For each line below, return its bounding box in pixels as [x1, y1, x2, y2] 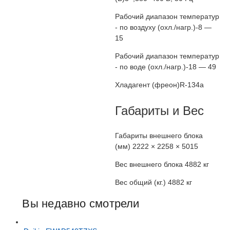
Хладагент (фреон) [115, 81, 180, 89]
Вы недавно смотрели [22, 197, 140, 210]
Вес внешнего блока [115, 160, 183, 169]
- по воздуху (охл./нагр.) [115, 23, 196, 32]
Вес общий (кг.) [115, 178, 166, 187]
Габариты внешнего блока [115, 131, 203, 140]
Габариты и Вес [115, 104, 204, 118]
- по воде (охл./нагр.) [115, 63, 186, 71]
